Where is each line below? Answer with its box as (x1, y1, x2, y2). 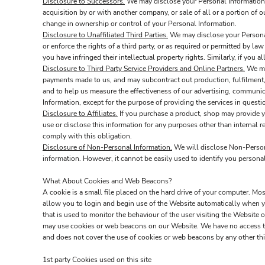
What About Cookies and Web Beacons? (43, 176, 172, 186)
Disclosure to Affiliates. (43, 109, 118, 118)
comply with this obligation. (43, 131, 132, 141)
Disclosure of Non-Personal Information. (43, 143, 172, 152)
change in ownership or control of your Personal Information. (43, 19, 237, 28)
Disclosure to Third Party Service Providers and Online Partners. (43, 64, 245, 73)
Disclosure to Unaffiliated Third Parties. (43, 30, 168, 40)
